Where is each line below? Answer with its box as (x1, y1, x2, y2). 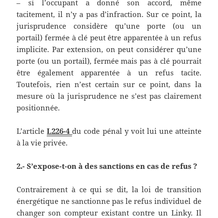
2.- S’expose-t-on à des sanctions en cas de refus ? (17, 161, 198, 171)
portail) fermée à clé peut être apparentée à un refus (17, 33, 201, 43)
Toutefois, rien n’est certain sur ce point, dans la (17, 79, 201, 90)
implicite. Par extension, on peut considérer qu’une (17, 44, 201, 54)
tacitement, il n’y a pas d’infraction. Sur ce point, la (17, 9, 201, 19)
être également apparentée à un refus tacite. (17, 68, 201, 78)
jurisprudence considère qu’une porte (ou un (17, 21, 201, 31)
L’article (17, 126, 47, 136)
